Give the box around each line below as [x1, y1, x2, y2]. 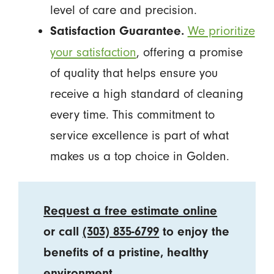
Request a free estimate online [43, 203, 218, 218]
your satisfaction [50, 44, 136, 59]
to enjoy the [159, 224, 230, 239]
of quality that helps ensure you [50, 65, 218, 80]
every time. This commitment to [50, 106, 215, 122]
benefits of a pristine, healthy [43, 245, 209, 259]
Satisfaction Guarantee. [50, 23, 188, 38]
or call [43, 224, 83, 239]
